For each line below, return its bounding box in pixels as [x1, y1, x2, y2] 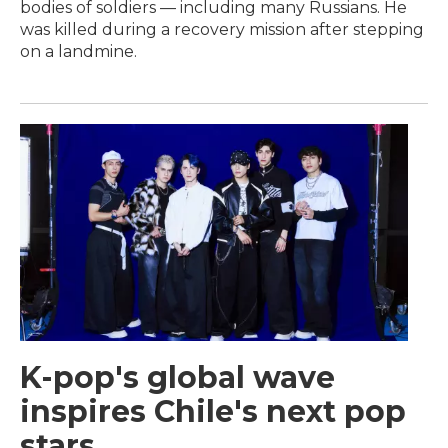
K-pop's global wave [20, 358, 335, 396]
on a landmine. [20, 42, 137, 62]
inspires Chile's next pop [20, 392, 406, 430]
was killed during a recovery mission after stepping [20, 20, 424, 40]
